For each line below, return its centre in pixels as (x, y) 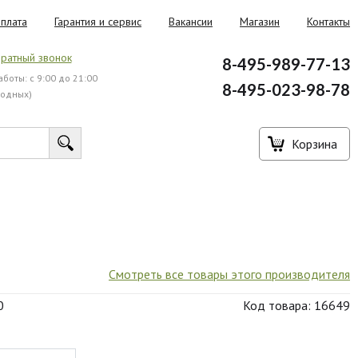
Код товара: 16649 (296, 305)
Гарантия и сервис (98, 22)
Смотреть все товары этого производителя (229, 274)
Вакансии (191, 22)
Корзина (314, 144)
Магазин (260, 22)
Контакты (328, 22)
